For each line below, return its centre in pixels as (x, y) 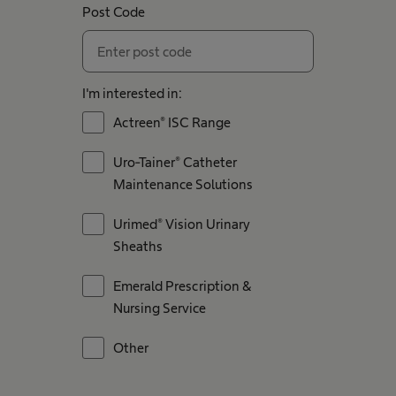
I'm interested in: (132, 93)
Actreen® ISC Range (171, 122)
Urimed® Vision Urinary (181, 224)
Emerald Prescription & (182, 286)
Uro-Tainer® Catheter (175, 162)
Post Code (113, 12)
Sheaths (137, 246)
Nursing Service (159, 308)
